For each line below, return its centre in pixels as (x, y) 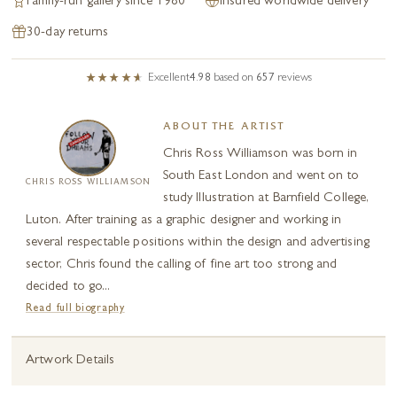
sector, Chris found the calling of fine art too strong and (182, 265)
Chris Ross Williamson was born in (260, 155)
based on (234, 78)
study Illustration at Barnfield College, (265, 199)
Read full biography (75, 309)
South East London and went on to (261, 177)
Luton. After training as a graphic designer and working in (184, 221)
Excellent (168, 78)
